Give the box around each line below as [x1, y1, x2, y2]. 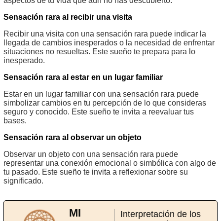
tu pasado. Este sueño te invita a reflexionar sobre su [3, 167, 188, 176]
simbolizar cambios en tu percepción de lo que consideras [3, 98, 206, 107]
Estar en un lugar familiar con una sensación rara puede [3, 89, 199, 98]
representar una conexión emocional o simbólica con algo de [3, 158, 216, 167]
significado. [3, 176, 43, 185]
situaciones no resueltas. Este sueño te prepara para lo [3, 47, 195, 56]
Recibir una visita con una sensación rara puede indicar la [3, 29, 206, 38]
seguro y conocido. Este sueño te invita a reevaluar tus [3, 107, 194, 116]
